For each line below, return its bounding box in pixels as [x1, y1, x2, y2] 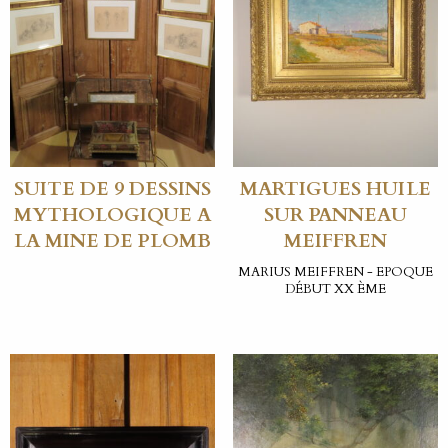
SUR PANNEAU [263, 202, 407, 229]
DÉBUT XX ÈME [284, 279, 386, 298]
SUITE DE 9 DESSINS [14, 176, 212, 203]
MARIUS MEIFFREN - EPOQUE [237, 262, 433, 281]
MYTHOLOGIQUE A [14, 202, 212, 229]
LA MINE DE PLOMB [14, 228, 212, 255]
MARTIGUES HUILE [239, 176, 431, 203]
